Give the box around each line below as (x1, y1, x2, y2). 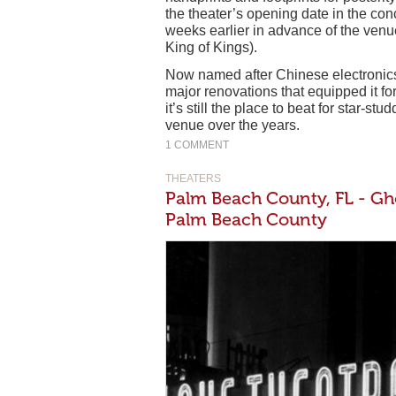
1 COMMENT (165, 138, 229, 151)
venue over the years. (165, 117, 300, 133)
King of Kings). (165, 39, 257, 55)
